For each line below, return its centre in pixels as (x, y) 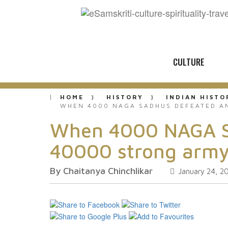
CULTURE (189, 62)
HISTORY (125, 97)
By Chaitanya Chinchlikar (101, 171)
